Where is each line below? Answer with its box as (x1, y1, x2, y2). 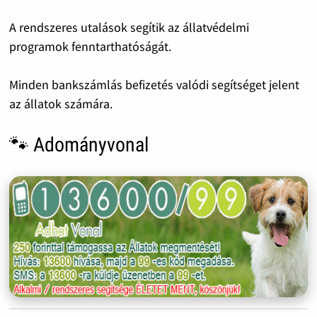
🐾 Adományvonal (8, 133, 149, 157)
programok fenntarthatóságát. (8, 38, 171, 55)
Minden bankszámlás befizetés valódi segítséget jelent (8, 76, 299, 93)
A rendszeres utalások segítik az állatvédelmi (8, 19, 249, 36)
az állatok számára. (8, 96, 113, 113)
